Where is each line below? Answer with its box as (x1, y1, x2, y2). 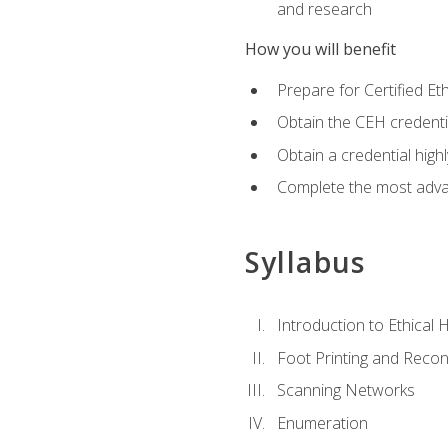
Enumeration (276, 411, 368, 434)
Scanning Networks (276, 379, 415, 402)
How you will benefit (244, 38, 396, 61)
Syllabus (244, 242, 366, 281)
